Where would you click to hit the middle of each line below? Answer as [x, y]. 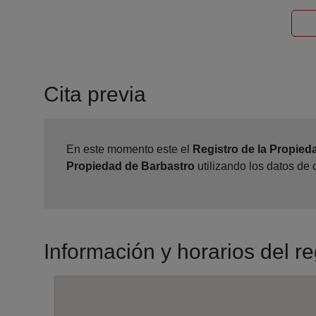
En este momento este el [129, 150]
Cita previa [95, 95]
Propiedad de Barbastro [130, 166]
